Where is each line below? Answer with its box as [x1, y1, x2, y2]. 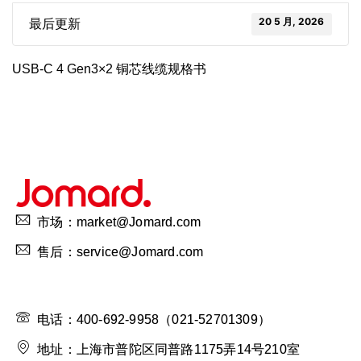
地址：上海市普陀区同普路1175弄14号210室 [37, 342, 301, 356]
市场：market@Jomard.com [37, 214, 201, 229]
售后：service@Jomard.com [37, 244, 204, 259]
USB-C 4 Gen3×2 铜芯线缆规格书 [12, 62, 206, 76]
